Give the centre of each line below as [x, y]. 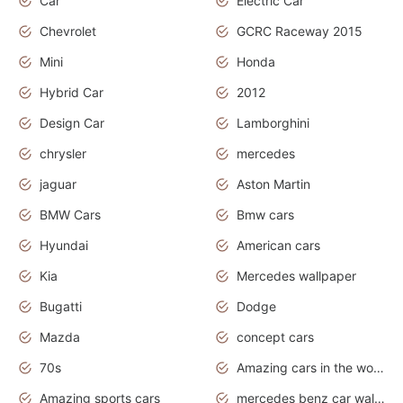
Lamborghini [273, 123]
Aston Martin [273, 184]
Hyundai [64, 246]
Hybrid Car [72, 93]
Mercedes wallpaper [296, 276]
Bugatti [61, 307]
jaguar [58, 184]
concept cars [275, 337]
